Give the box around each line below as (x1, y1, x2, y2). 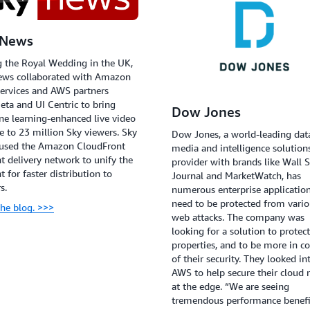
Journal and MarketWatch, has (172, 170, 301, 182)
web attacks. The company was (172, 211, 304, 224)
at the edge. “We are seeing (172, 280, 289, 293)
